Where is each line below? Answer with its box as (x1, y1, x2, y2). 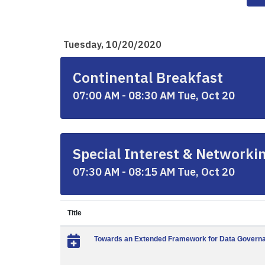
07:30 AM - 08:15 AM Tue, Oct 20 (73, 165, 235, 179)
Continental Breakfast (73, 68, 223, 87)
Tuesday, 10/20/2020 (63, 38, 161, 50)
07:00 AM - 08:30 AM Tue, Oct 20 (73, 89, 235, 102)
